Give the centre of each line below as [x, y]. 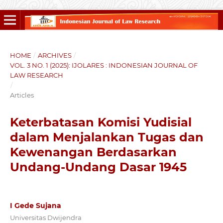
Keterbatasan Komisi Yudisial [101, 122]
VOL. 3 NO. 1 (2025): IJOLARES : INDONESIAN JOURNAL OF [104, 65]
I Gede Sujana [35, 205]
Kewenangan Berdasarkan [93, 152]
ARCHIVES [55, 55]
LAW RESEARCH [36, 75]
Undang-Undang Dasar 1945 [98, 167]
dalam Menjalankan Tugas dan [107, 137]
